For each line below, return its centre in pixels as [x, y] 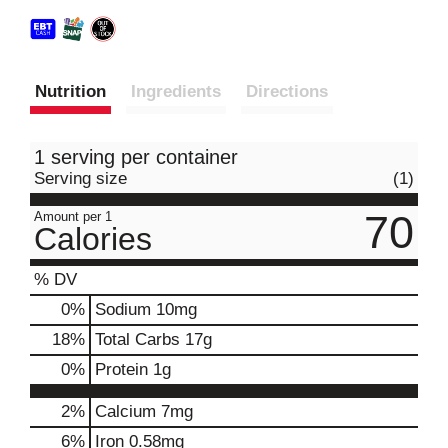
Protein [121, 369]
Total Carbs [137, 339]
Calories [93, 238]
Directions [287, 91]
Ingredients [176, 91]
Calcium [125, 411]
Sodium [123, 309]
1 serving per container [136, 156]
